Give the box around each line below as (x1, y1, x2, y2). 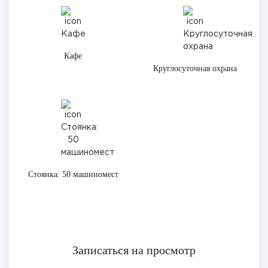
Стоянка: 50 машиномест (28, 170, 118, 179)
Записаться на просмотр (72, 243, 196, 257)
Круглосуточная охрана (153, 64, 237, 73)
